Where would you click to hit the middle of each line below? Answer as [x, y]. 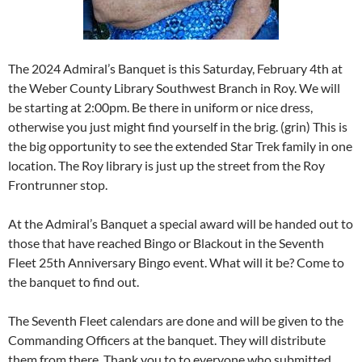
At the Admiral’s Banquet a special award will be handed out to [181, 223]
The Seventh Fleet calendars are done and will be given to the [176, 320]
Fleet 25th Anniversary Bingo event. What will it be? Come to [176, 262]
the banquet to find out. [74, 281]
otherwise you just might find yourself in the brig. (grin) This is [178, 126]
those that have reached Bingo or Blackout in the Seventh [166, 242]
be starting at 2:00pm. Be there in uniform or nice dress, [160, 107]
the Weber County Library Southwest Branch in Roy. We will [174, 87]
